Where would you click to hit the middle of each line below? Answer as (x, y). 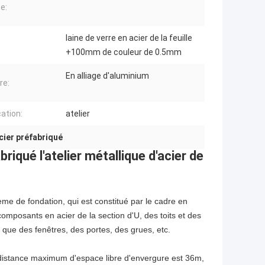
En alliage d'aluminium (107, 76)
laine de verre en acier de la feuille (129, 38)
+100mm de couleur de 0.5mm (124, 52)
